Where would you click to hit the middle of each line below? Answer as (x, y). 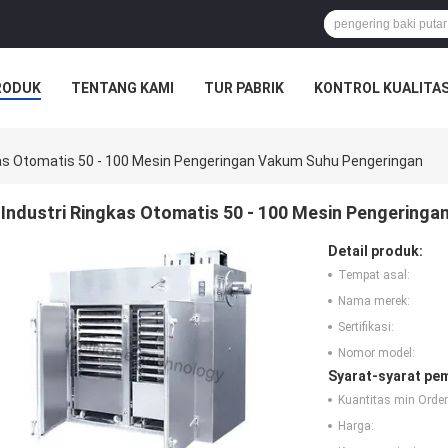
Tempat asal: (374, 275)
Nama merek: (374, 301)
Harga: (356, 426)
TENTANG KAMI (122, 88)
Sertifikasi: (366, 327)
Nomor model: (376, 353)
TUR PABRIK (244, 88)
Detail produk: (375, 251)
